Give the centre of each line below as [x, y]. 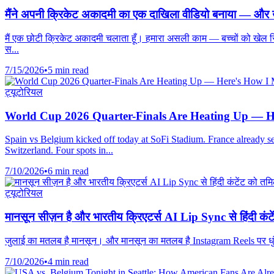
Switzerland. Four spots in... [59, 150]
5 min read [68, 70]
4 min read [68, 261]
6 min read [68, 171]
